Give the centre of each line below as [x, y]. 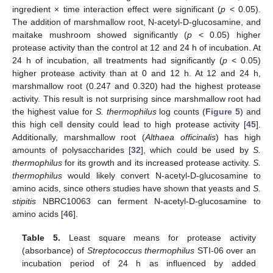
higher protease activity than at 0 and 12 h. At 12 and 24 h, [136, 73]
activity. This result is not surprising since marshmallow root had [136, 99]
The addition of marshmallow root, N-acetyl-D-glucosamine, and [136, 22]
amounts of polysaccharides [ [72, 150]
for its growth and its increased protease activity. [158, 163]
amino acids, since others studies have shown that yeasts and [133, 189]
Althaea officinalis [180, 137]
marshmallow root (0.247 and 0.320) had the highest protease [136, 86]
